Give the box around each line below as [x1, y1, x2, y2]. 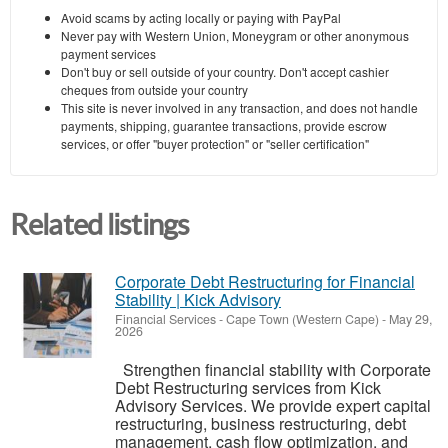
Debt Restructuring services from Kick [115, 376, 381, 400]
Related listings [10, 209, 190, 242]
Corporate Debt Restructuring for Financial [115, 270, 415, 294]
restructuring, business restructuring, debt [115, 412, 406, 436]
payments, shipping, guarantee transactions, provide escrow [61, 117, 387, 135]
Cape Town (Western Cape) [226, 310, 379, 329]
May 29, [386, 310, 432, 329]
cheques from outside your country [61, 81, 248, 99]
